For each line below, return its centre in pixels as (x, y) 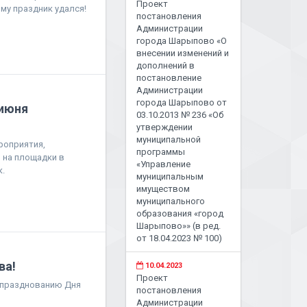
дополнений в (166, 65)
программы (161, 152)
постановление (169, 78)
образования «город (180, 213)
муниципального (171, 201)
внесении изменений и (183, 53)
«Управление (164, 164)
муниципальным (170, 176)
